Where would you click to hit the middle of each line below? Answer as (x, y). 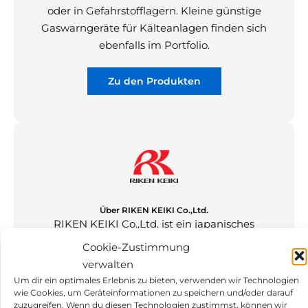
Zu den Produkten (154, 81)
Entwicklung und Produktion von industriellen (154, 258)
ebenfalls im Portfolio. (154, 45)
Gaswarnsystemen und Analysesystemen (154, 276)
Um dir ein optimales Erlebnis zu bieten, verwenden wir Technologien (156, 280)
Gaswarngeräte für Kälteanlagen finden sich (154, 28)
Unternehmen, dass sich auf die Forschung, (154, 241)
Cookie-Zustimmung (136, 247)
